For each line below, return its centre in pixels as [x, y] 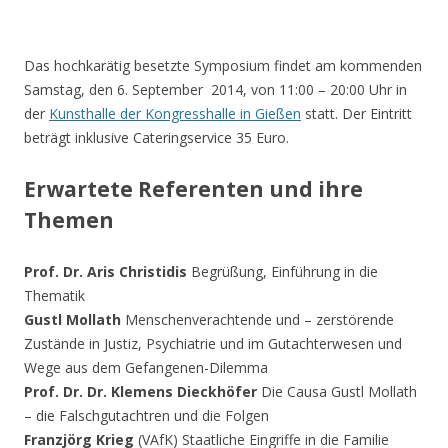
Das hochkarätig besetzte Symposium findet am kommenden [223, 65]
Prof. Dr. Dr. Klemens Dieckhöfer [140, 391]
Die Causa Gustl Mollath [337, 391]
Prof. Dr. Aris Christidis [105, 271]
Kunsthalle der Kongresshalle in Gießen [175, 113]
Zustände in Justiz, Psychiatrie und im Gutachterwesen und [213, 343]
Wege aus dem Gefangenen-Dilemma [146, 367]
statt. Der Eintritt [356, 113]
